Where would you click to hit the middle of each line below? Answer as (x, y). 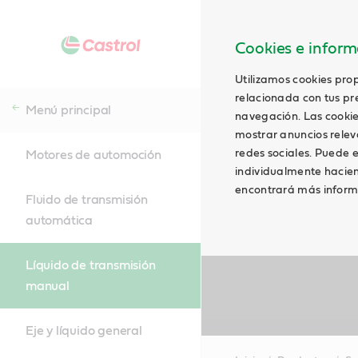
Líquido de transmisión (91, 265)
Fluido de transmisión (87, 200)
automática (60, 221)
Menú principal (69, 110)
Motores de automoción (93, 155)
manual (48, 286)
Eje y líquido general (84, 331)
